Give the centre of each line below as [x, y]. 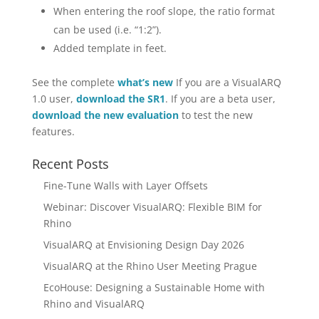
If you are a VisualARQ [227, 82]
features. [53, 131]
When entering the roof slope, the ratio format [164, 11]
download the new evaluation [105, 115]
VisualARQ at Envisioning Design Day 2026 [143, 245]
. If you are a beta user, [220, 99]
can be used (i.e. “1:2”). [107, 30]
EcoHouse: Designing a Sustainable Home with [154, 287]
